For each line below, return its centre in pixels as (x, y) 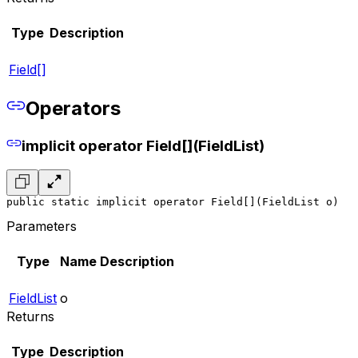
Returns (30, 317)
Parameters (42, 227)
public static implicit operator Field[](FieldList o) (173, 202)
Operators (73, 108)
